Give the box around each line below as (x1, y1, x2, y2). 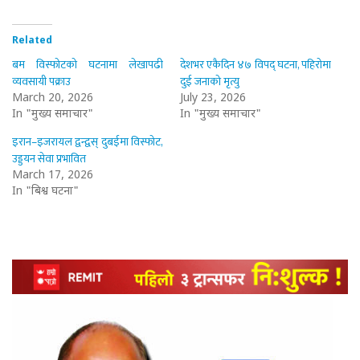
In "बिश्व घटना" (12, 184, 79, 199)
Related (12, 35, 52, 47)
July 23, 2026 (180, 91, 246, 106)
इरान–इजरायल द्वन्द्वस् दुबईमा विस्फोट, (12, 133, 164, 151)
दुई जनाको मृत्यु (180, 72, 239, 91)
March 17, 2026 (12, 168, 93, 183)
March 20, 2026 (12, 91, 93, 106)
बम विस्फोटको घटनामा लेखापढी (12, 55, 164, 74)
